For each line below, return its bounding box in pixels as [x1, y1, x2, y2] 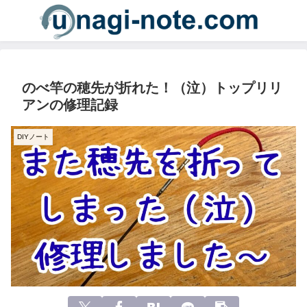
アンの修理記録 [22, 97, 118, 112]
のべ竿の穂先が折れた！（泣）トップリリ [22, 79, 282, 95]
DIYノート [17, 132, 49, 140]
